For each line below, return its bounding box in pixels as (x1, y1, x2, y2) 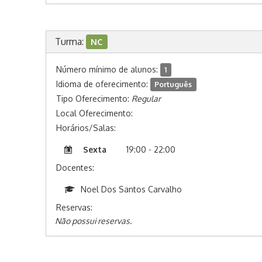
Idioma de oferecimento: (56, 79, 150, 89)
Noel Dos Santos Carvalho (80, 184, 182, 194)
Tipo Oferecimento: (56, 94, 132, 104)
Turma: (54, 36, 86, 47)
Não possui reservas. (54, 216, 132, 226)
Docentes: (56, 163, 94, 173)
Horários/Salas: (56, 123, 116, 133)
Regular (131, 94, 161, 104)
